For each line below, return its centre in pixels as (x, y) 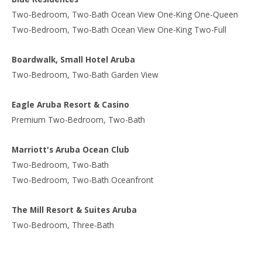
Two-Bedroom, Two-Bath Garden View (85, 74)
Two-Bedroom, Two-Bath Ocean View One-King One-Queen (125, 14)
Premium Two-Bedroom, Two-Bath (78, 119)
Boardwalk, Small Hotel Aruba (73, 59)
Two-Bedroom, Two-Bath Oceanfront (82, 180)
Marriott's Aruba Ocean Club (70, 149)
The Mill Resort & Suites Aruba (74, 209)
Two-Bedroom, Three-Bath (63, 225)
